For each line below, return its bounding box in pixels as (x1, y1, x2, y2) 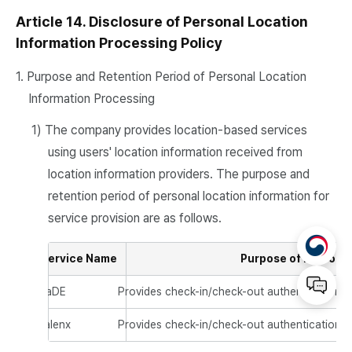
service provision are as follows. (47, 211, 222, 225)
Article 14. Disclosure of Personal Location (16, 13, 308, 30)
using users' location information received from (47, 145, 302, 159)
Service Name (40, 252, 118, 265)
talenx (40, 318, 71, 331)
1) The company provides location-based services (31, 123, 307, 137)
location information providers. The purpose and (47, 167, 310, 181)
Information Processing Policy (16, 35, 222, 51)
